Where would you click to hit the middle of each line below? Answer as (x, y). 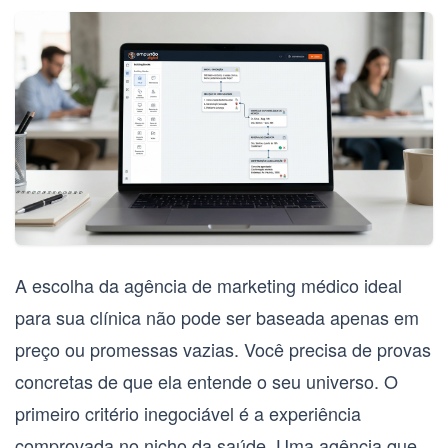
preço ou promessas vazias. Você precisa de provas (223, 349)
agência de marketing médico (241, 285)
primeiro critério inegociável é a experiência (188, 413)
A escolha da (69, 285)
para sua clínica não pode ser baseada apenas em (217, 317)
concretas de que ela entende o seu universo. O (206, 381)
